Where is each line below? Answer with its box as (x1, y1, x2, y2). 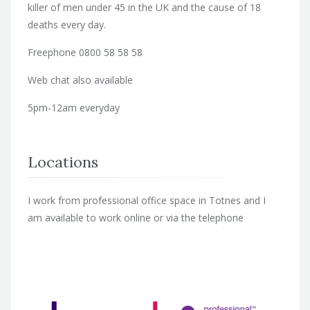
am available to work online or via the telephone (28, 210, 244, 224)
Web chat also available (28, 73, 133, 86)
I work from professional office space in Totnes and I (28, 193, 266, 207)
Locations (28, 152, 98, 172)
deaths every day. (28, 17, 106, 31)
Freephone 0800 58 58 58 (28, 45, 143, 59)
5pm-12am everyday (28, 100, 120, 114)
